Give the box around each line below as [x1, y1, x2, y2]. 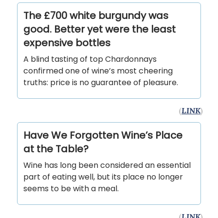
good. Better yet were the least [23, 22, 176, 36]
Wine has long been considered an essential [23, 160, 191, 171]
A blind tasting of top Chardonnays [23, 54, 157, 65]
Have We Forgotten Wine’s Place [23, 128, 182, 143]
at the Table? [23, 142, 89, 156]
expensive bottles [23, 36, 110, 50]
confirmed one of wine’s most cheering [23, 65, 173, 77]
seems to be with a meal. [23, 183, 119, 195]
